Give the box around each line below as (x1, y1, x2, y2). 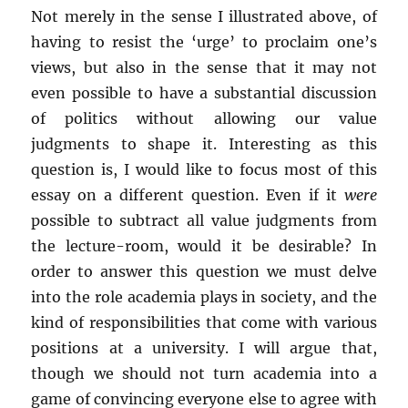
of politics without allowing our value (31, 109, 377, 127)
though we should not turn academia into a (31, 364, 377, 382)
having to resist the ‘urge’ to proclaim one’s (31, 33, 377, 51)
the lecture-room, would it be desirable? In (31, 237, 377, 255)
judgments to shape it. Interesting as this (31, 135, 377, 153)
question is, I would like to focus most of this (31, 160, 377, 178)
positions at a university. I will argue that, (31, 339, 377, 357)
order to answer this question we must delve (31, 262, 377, 280)
